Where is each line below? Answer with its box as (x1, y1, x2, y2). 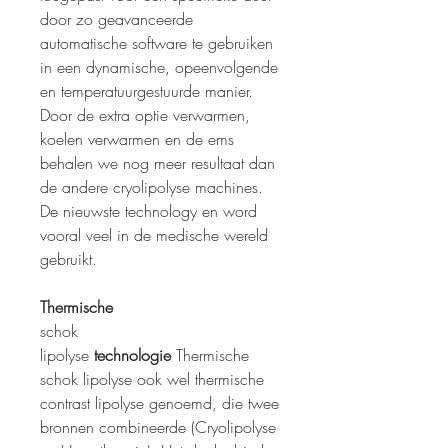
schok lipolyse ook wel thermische (40, 368, 264, 391)
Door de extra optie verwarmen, (40, 104, 250, 127)
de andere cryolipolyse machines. (40, 176, 263, 199)
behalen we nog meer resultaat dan (40, 152, 275, 175)
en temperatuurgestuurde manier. (40, 80, 253, 103)
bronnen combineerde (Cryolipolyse (40, 416, 276, 439)
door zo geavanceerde (40, 8, 193, 31)
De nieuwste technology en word (40, 200, 257, 223)
